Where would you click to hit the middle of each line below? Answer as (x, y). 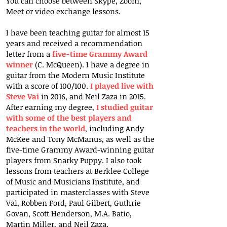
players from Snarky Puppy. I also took (74, 160)
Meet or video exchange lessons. (63, 11)
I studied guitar (125, 107)
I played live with (122, 86)
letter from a (29, 54)
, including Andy (115, 128)
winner (20, 64)
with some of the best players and (69, 118)
